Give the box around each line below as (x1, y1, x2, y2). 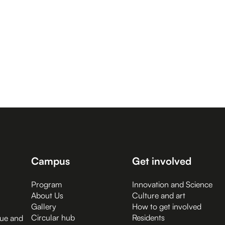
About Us (31, 190, 63, 200)
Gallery (31, 201, 56, 211)
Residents (132, 212, 165, 222)
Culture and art (132, 190, 185, 200)
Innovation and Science (132, 179, 212, 189)
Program (31, 179, 62, 189)
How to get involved (132, 201, 201, 211)
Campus (31, 155, 70, 167)
